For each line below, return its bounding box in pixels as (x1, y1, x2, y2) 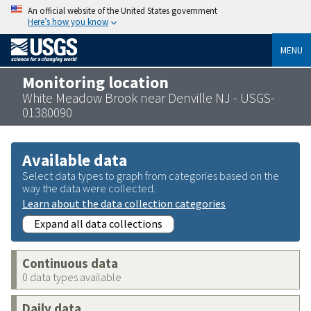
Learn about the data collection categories (22, 196, 226, 210)
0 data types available (22, 269, 121, 284)
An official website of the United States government (28, 5, 217, 16)
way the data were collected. (22, 180, 155, 195)
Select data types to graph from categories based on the (22, 168, 279, 183)
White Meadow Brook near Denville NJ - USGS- (22, 89, 275, 106)
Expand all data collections (34, 216, 162, 230)
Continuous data (22, 255, 118, 271)
